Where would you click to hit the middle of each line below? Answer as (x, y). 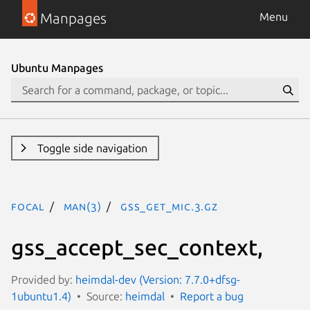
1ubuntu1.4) (41, 296)
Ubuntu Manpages (57, 68)
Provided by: (43, 279)
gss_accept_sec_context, (137, 247)
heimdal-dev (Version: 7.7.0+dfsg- (158, 279)
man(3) (82, 206)
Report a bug (212, 296)
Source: (106, 296)
